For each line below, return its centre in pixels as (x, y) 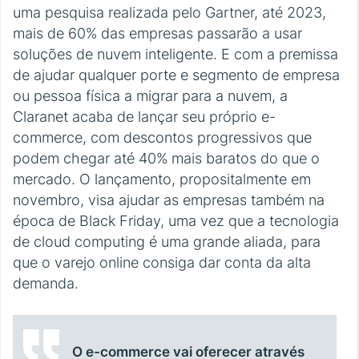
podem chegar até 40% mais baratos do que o (166, 158)
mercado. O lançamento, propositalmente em (162, 179)
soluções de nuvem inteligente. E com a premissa (175, 54)
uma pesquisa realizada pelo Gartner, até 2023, (169, 12)
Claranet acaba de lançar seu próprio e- (144, 116)
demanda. (46, 283)
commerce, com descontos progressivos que (162, 137)
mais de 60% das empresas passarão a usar (157, 33)
